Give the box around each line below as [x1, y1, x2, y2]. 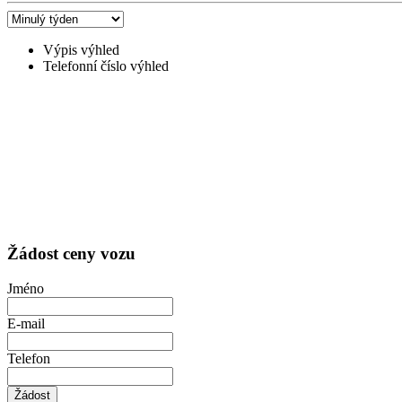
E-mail [7, 315, 45, 331]
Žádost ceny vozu [7, 243, 135, 263]
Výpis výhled [43, 42, 119, 58]
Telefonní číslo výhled [43, 58, 169, 74]
